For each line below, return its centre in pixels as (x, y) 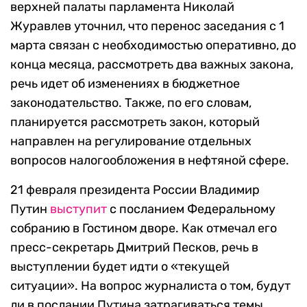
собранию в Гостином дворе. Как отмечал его (144, 229)
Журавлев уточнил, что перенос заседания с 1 (147, 26)
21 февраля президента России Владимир (135, 190)
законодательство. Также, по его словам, (131, 103)
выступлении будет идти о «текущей (120, 267)
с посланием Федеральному (191, 209)
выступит (78, 209)
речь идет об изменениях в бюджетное (125, 84)
